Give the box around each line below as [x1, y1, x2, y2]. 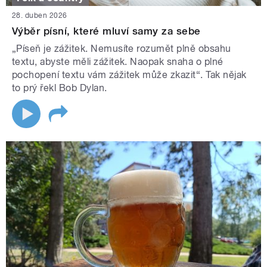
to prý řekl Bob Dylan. [12, 82, 110, 94]
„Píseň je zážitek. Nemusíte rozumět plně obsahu [12, 43, 231, 55]
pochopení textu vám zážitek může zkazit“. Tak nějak [12, 69, 247, 81]
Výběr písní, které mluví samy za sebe [12, 25, 201, 38]
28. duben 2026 [12, 11, 67, 20]
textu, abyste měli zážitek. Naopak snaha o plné [12, 56, 223, 68]
